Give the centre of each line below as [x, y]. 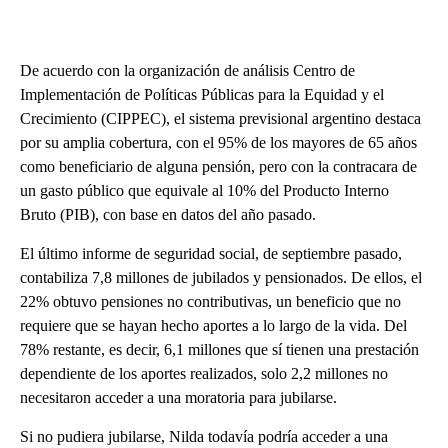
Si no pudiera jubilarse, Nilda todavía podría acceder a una [204, 436]
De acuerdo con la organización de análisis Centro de [187, 70]
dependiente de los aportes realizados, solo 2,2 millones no [204, 373]
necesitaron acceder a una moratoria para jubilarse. [178, 397]
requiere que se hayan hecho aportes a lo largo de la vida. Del [213, 325]
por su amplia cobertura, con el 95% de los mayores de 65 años [218, 142]
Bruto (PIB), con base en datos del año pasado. [168, 214]
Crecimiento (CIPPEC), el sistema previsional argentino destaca [220, 118]
